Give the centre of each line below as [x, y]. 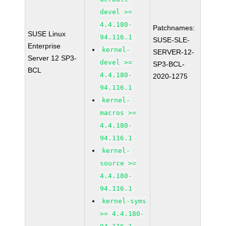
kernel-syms [124, 201]
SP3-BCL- [169, 64]
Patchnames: [174, 28]
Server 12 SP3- [52, 58]
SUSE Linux [47, 34]
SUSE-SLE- [172, 40]
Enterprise [44, 46]
